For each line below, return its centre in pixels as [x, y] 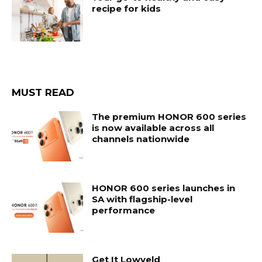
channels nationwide [141, 139]
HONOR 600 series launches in [164, 188]
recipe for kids [127, 8]
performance [124, 210]
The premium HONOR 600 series [169, 117]
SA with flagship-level [142, 199]
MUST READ [43, 93]
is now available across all [153, 128]
